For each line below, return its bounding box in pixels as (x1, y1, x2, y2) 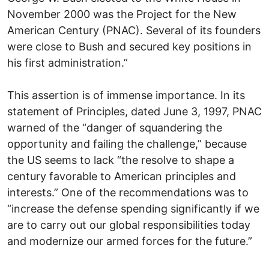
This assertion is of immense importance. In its (7, 88, 245, 101)
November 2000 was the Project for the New (7, 7, 237, 20)
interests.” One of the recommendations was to (7, 186, 249, 199)
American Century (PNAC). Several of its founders (7, 23, 261, 37)
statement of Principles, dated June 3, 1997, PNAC (7, 104, 262, 118)
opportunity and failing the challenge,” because (7, 137, 247, 150)
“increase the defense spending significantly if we (7, 202, 259, 215)
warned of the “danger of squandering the (7, 121, 222, 134)
